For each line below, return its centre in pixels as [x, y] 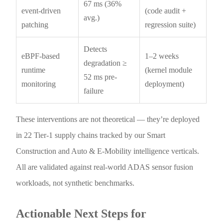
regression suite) [170, 24]
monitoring [39, 84]
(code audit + [166, 10]
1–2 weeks [162, 56]
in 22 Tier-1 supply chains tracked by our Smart [91, 135]
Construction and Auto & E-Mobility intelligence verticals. [108, 151]
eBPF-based [41, 56]
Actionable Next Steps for [81, 213]
